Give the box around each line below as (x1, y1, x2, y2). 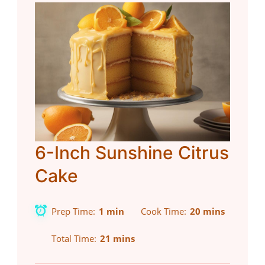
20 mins (190, 205, 225, 218)
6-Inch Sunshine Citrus (35, 142, 229, 164)
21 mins (100, 232, 135, 245)
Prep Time (51, 205, 93, 218)
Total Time (51, 232, 94, 245)
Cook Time (141, 205, 184, 218)
